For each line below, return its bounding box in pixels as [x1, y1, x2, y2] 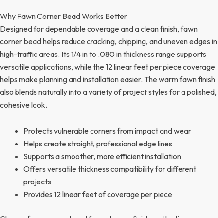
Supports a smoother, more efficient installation [23, 151, 181, 161]
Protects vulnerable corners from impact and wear [23, 126, 191, 136]
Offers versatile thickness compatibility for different [23, 163, 196, 174]
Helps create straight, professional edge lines [23, 138, 172, 148]
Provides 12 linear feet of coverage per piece [23, 189, 172, 199]
